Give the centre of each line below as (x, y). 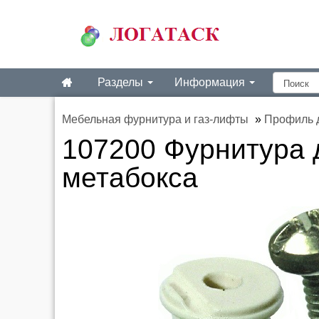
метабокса (130, 178)
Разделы (122, 82)
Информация (211, 82)
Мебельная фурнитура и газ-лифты (155, 119)
